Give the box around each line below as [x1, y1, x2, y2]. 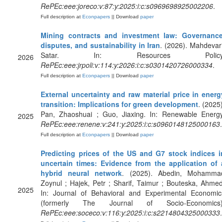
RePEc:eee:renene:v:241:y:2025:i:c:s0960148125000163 [41, 119, 220, 129]
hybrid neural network [41, 168, 122, 178]
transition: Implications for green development [41, 99, 198, 109]
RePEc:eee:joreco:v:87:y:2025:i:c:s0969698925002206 [41, 1, 213, 11]
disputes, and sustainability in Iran [41, 40, 161, 50]
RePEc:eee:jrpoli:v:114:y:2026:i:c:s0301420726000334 [41, 60, 213, 70]
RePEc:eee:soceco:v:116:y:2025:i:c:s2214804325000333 [41, 208, 220, 218]
